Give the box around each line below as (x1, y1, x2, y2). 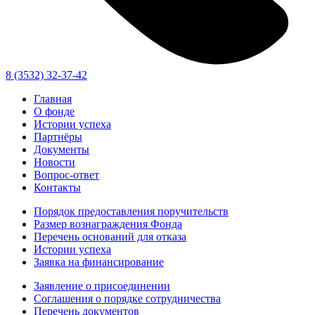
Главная (34, 92, 72, 105)
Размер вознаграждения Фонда (34, 217, 182, 230)
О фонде (34, 105, 75, 117)
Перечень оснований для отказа (34, 230, 186, 243)
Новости (34, 155, 75, 168)
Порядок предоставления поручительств (34, 205, 229, 217)
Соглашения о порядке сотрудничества (34, 292, 221, 304)
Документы (34, 143, 89, 155)
